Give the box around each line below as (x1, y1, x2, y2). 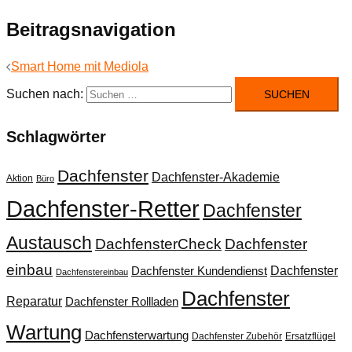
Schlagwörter (6, 128, 106, 146)
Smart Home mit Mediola (11, 60, 148, 74)
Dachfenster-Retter (6, 196, 200, 222)
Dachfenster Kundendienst (131, 264, 267, 278)
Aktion (6, 173, 33, 185)
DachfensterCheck (95, 236, 222, 253)
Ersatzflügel (285, 331, 335, 343)
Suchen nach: (6, 87, 83, 101)
